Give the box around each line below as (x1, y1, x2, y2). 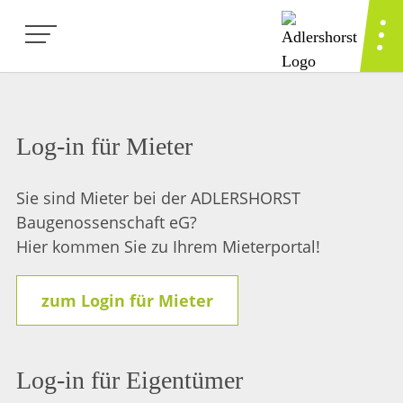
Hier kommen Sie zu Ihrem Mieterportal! (16, 236, 320, 258)
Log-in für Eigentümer (16, 366, 243, 395)
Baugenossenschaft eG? (16, 211, 197, 234)
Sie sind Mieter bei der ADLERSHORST (16, 187, 300, 210)
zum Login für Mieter (41, 289, 213, 311)
